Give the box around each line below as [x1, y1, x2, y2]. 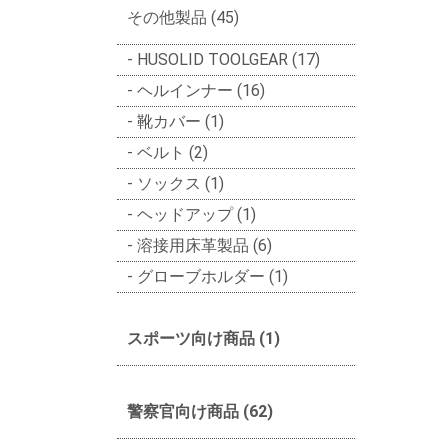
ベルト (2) [137, 142, 208, 162]
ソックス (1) [137, 173, 224, 193]
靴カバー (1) [137, 111, 224, 131]
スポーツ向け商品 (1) [127, 328, 280, 348]
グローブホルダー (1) [137, 266, 288, 286]
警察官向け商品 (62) [127, 401, 273, 421]
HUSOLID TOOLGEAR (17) [137, 49, 320, 69]
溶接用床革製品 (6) [137, 235, 272, 255]
